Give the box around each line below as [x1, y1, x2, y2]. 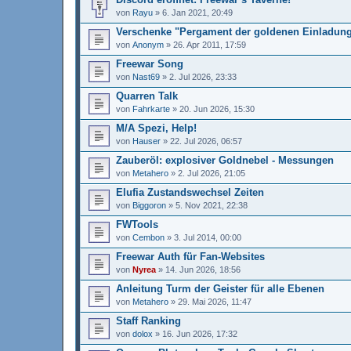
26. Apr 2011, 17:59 [173, 39, 246, 49]
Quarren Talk [116, 89, 178, 102]
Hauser [132, 136, 161, 146]
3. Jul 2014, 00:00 [174, 232, 241, 242]
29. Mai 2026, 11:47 [178, 296, 251, 306]
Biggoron [132, 200, 166, 210]
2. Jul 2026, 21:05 [178, 168, 245, 178]
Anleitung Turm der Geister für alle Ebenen [116, 282, 324, 295]
